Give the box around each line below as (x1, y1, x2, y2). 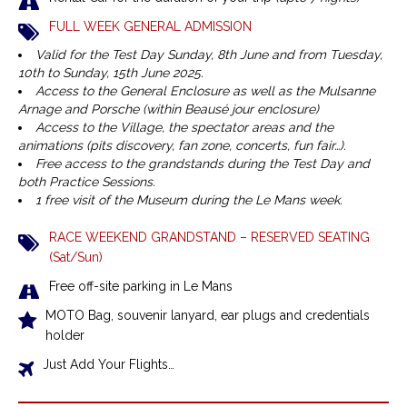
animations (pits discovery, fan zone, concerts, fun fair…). (18, 138, 346, 154)
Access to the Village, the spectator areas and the (35, 120, 333, 135)
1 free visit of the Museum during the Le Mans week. (35, 193, 342, 208)
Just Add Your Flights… (43, 357, 174, 372)
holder (45, 328, 84, 343)
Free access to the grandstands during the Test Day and (35, 156, 370, 172)
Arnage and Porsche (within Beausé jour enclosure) (18, 102, 319, 117)
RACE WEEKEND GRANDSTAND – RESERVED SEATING (49, 230, 370, 245)
